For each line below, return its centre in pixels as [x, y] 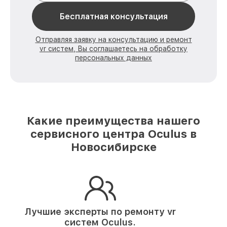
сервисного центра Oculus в [113, 134]
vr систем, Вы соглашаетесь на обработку [113, 49]
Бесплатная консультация [113, 16]
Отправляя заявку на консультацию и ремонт [113, 40]
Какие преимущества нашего [113, 121]
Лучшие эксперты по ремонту [94, 212]
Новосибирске [113, 147]
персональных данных [113, 58]
